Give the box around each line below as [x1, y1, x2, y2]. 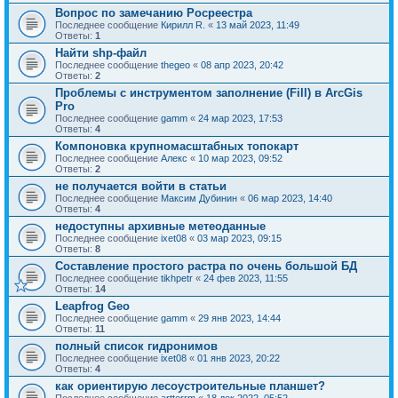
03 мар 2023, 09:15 [197, 233, 282, 244]
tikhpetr [161, 273, 193, 284]
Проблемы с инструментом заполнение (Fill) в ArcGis [55, 86, 362, 100]
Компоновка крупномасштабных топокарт [55, 139, 298, 154]
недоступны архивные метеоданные [55, 219, 266, 234]
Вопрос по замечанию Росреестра [55, 6, 252, 20]
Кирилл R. [161, 20, 205, 31]
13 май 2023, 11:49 [216, 20, 299, 31]
